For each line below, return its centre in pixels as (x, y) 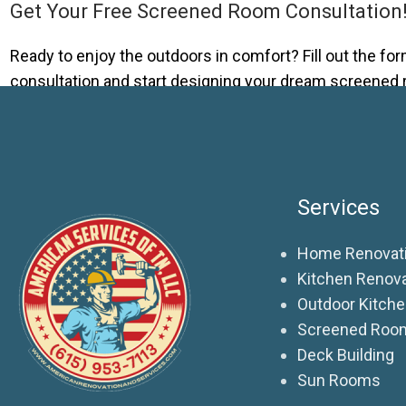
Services (338, 207)
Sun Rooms (339, 380)
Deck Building (346, 354)
